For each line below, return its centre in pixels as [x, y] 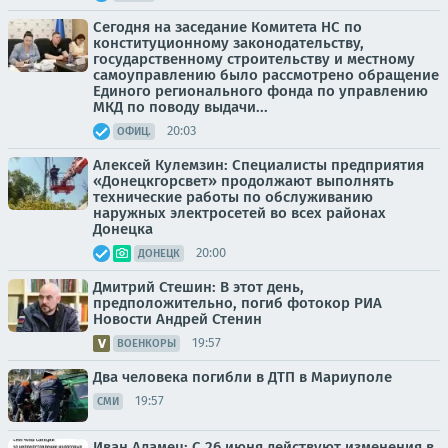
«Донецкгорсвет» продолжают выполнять [243, 180]
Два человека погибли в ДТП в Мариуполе [242, 376]
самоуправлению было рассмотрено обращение [266, 74]
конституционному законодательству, [228, 42]
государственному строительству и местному [254, 58]
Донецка [123, 228]
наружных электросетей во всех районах [239, 212]
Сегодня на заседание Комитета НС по [227, 26]
